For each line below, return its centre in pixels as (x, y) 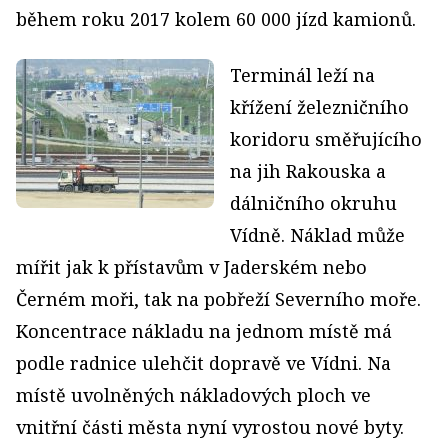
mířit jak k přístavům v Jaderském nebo (191, 267)
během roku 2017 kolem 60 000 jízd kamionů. (216, 19)
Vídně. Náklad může (317, 235)
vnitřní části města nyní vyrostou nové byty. (210, 427)
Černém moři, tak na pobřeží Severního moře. (218, 299)
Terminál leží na (302, 75)
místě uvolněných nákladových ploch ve (193, 395)
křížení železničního (319, 107)
